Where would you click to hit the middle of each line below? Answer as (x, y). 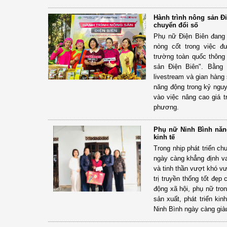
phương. (166, 107)
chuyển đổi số (176, 25)
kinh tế (164, 137)
